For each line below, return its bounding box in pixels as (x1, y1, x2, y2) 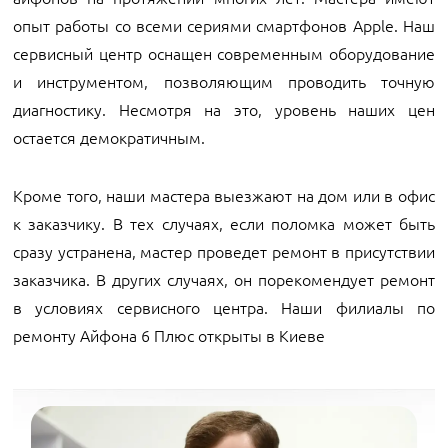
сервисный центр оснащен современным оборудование (13, 42, 435, 64)
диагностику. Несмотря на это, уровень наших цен (13, 98, 435, 120)
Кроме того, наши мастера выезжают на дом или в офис (13, 184, 435, 206)
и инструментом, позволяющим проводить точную (13, 70, 435, 92)
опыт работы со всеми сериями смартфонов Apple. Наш (13, 14, 435, 36)
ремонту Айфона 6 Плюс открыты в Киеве (13, 324, 325, 346)
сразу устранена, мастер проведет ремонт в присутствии (13, 240, 435, 262)
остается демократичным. (13, 126, 205, 148)
